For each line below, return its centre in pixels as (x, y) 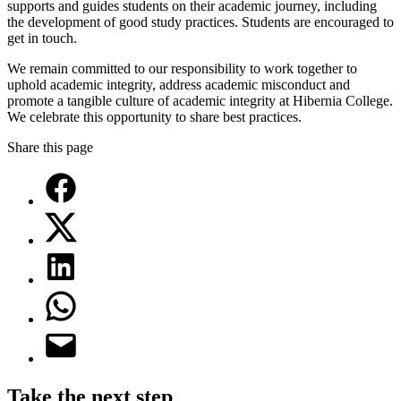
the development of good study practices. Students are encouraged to (200, 21)
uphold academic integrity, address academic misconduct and (179, 84)
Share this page (50, 147)
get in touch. (42, 38)
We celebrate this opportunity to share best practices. (154, 116)
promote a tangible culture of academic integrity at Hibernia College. (200, 100)
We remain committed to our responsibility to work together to (182, 68)
